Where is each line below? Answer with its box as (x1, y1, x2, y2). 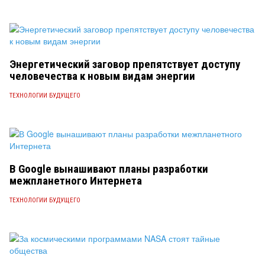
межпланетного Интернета (9, 174, 142, 188)
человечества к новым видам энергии (9, 69, 195, 83)
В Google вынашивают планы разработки (9, 162, 208, 176)
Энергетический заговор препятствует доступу (9, 57, 240, 71)
